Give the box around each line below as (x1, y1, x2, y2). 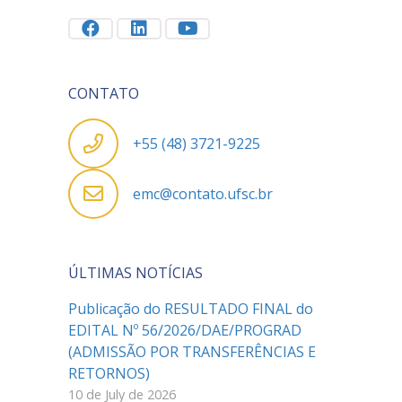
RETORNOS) (68, 363, 150, 383)
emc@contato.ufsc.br (133, 184, 273, 204)
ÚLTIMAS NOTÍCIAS (68, 263, 203, 283)
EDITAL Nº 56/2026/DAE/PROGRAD (68, 320, 301, 340)
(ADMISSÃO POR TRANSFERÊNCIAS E (68, 342, 316, 362)
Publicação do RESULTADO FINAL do (68, 299, 313, 319)
